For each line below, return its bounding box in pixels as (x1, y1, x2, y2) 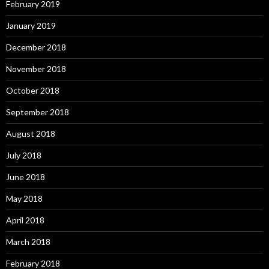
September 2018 (6, 106, 69, 117)
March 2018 (6, 236, 50, 247)
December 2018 (6, 41, 66, 52)
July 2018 (6, 150, 41, 160)
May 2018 (6, 193, 43, 204)
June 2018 (6, 171, 45, 182)
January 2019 (6, 20, 56, 31)
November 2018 (6, 63, 66, 74)
